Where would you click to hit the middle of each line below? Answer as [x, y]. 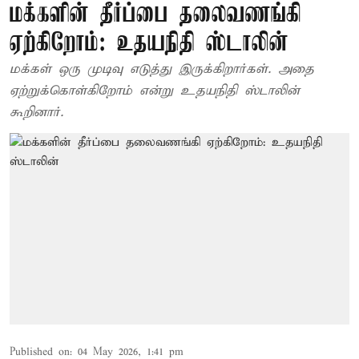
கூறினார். [36, 113]
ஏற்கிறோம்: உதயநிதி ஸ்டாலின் [149, 44]
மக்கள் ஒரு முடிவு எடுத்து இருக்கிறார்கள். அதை [162, 69]
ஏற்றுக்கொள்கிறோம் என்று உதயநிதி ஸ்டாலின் [155, 91]
